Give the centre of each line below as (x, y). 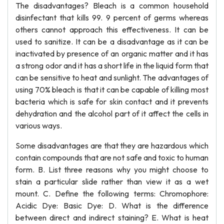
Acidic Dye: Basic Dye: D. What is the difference (112, 205)
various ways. (39, 125)
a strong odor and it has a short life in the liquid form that (112, 65)
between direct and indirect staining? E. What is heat (112, 217)
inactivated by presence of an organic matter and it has (112, 53)
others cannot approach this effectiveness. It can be (112, 29)
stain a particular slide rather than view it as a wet (112, 181)
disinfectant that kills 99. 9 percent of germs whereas (112, 17)
